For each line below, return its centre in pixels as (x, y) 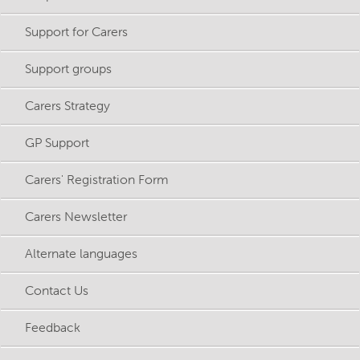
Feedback (53, 327)
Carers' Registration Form (97, 180)
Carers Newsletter (76, 217)
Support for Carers (76, 32)
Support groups (68, 69)
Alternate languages (81, 254)
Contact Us (57, 290)
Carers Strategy (67, 106)
